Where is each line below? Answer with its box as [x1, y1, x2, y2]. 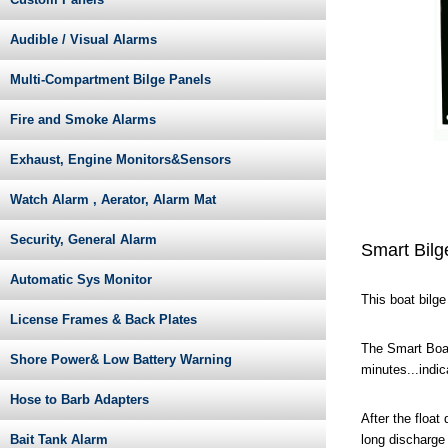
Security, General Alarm [10, 232, 157, 248]
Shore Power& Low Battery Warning [10, 352, 232, 368]
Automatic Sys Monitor [10, 272, 152, 288]
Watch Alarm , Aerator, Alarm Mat [10, 192, 216, 208]
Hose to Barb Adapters [10, 392, 149, 408]
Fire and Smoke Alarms [10, 112, 156, 128]
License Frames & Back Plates [10, 312, 197, 328]
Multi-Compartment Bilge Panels [10, 72, 211, 88]
